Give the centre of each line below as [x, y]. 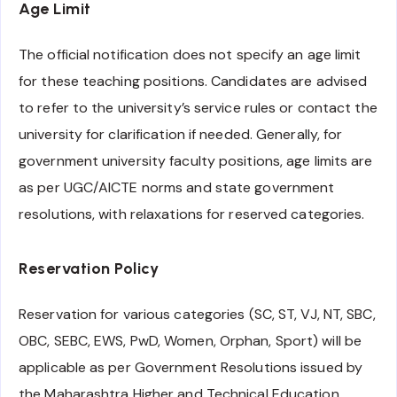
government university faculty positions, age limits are [196, 160]
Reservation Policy [89, 269]
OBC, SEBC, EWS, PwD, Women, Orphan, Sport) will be [191, 340]
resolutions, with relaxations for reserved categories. [192, 214]
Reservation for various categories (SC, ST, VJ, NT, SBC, [197, 314]
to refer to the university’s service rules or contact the [198, 107]
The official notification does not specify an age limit [190, 54]
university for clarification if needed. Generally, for [181, 134]
